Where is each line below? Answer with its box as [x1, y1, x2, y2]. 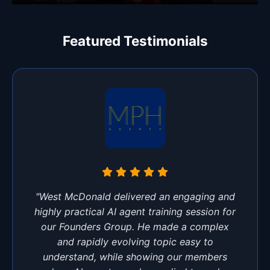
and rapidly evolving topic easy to [57, 235, 213, 248]
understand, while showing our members [43, 250, 227, 263]
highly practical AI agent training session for [34, 205, 236, 218]
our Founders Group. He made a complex [41, 220, 229, 233]
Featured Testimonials [62, 32, 208, 49]
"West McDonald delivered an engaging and [35, 190, 235, 202]
